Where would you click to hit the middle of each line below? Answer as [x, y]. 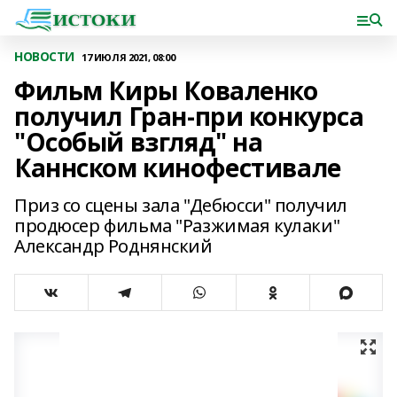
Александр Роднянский [113, 246]
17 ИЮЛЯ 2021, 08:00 [128, 57]
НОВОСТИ [45, 56]
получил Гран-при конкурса [189, 116]
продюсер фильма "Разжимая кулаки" [177, 226]
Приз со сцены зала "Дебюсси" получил [181, 205]
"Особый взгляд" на [139, 142]
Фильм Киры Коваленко [166, 90]
